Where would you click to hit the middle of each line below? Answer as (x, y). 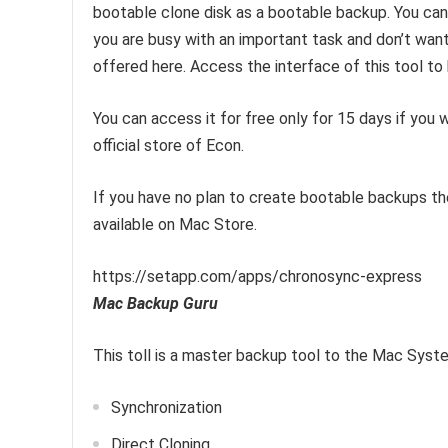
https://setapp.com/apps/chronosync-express (257, 276)
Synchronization (166, 407)
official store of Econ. (168, 145)
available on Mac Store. (175, 224)
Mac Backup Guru (155, 303)
